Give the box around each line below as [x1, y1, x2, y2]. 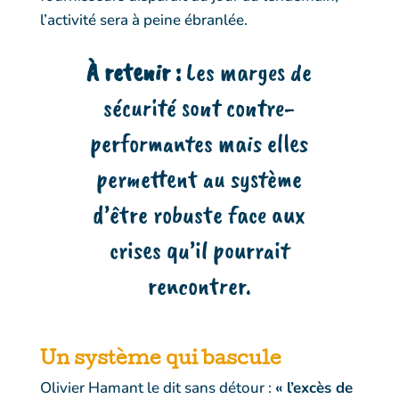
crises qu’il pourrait [109, 232, 289, 266]
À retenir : [86, 54, 187, 88]
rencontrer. [147, 268, 251, 302]
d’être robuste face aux [93, 197, 306, 231]
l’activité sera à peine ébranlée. [39, 9, 248, 30]
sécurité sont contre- [103, 90, 296, 124]
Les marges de [186, 54, 313, 88]
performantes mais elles [90, 126, 309, 159]
